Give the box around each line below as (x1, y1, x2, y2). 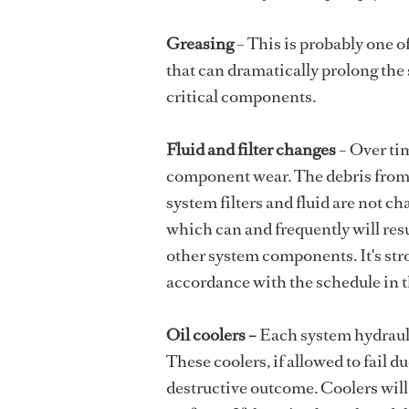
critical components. (166, 85, 316, 109)
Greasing (166, 32, 234, 56)
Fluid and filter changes (166, 138, 336, 162)
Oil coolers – (166, 323, 259, 347)
